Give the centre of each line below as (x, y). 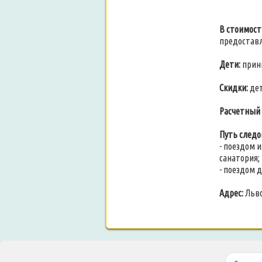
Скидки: (235, 88)
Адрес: (231, 193)
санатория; (239, 158)
